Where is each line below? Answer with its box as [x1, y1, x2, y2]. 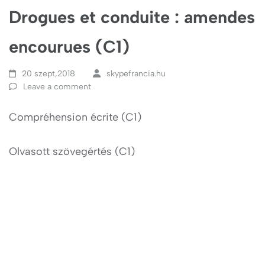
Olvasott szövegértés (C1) [9, 145, 135, 159]
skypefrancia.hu [106, 69, 166, 79]
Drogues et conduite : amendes [9, 7, 255, 28]
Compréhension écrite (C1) [9, 111, 141, 124]
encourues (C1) [9, 36, 130, 57]
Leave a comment [23, 82, 91, 92]
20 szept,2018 [22, 69, 76, 79]
